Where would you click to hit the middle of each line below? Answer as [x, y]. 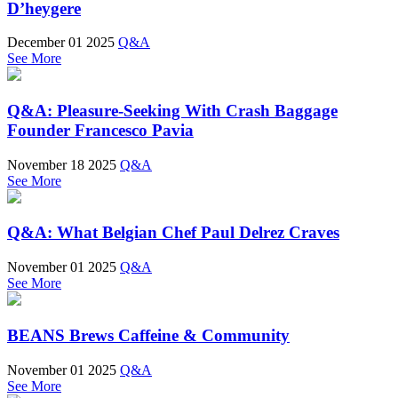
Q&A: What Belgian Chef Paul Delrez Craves [173, 233]
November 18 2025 [62, 164]
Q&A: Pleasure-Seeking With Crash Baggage [172, 110]
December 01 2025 [61, 43]
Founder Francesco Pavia [100, 130]
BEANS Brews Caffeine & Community [148, 335]
